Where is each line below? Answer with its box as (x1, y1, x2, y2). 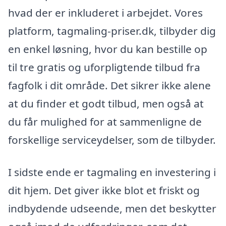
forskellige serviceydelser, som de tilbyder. (8, 133, 216, 147)
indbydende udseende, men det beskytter (8, 201, 216, 216)
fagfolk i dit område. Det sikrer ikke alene (8, 78, 211, 93)
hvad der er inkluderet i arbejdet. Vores (8, 6, 203, 20)
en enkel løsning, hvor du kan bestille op (8, 42, 207, 56)
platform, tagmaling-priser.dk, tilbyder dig (8, 24, 216, 38)
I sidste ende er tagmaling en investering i (8, 165, 216, 180)
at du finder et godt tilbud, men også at (8, 96, 204, 111)
